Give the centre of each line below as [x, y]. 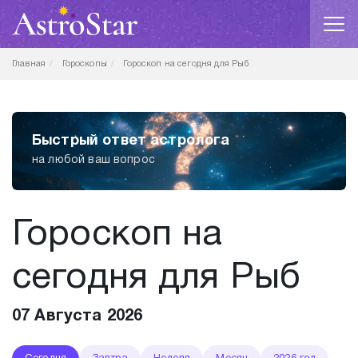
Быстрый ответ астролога [131, 141]
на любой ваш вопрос [93, 160]
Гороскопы [84, 64]
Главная [29, 64]
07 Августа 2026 [78, 316]
